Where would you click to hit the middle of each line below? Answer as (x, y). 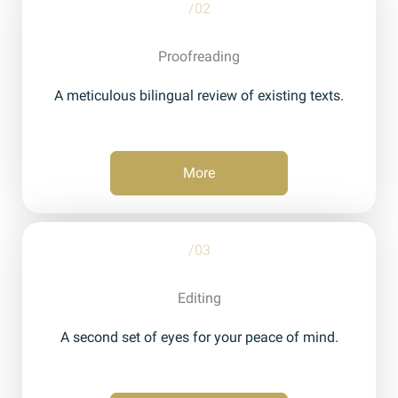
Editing (199, 298)
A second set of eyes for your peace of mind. (199, 338)
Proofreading (199, 57)
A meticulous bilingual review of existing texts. (199, 96)
